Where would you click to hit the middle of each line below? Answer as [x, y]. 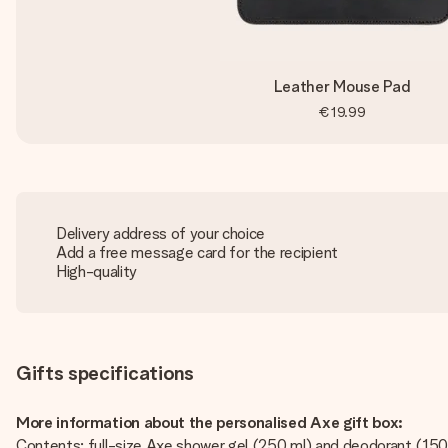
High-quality [97, 271]
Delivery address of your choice [161, 233]
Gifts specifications [105, 373]
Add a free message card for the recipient [197, 252]
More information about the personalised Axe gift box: [210, 422]
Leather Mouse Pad [342, 86]
